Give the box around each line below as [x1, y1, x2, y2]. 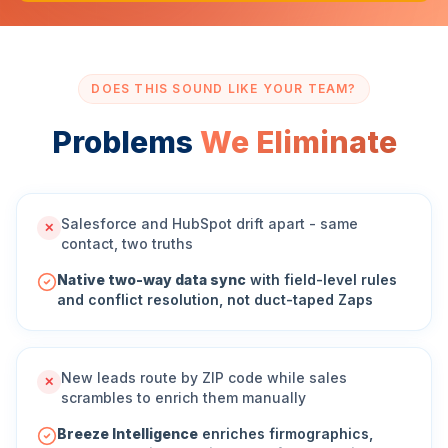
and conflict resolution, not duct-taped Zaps [57, 291, 373, 308]
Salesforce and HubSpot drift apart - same [61, 215, 358, 232]
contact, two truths [61, 235, 193, 252]
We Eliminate [199, 124, 397, 160]
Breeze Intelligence [57, 425, 198, 442]
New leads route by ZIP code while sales [61, 369, 347, 386]
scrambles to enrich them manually [61, 389, 306, 406]
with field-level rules [246, 271, 397, 288]
